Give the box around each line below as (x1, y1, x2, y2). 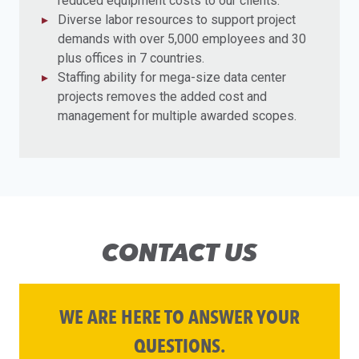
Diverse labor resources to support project (58, 12, 296, 28)
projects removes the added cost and (58, 89, 267, 105)
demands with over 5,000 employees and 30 (58, 31, 306, 47)
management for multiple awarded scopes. (58, 108, 296, 124)
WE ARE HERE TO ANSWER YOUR (59, 305, 300, 329)
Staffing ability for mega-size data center (58, 70, 286, 86)
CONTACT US (102, 238, 257, 268)
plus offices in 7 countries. (58, 50, 204, 67)
